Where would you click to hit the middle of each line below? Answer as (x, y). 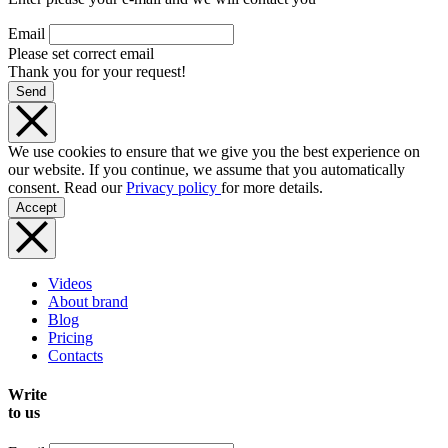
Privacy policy (173, 187)
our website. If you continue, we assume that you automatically (206, 169)
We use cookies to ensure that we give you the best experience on (214, 151)
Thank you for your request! (97, 71)
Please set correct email (81, 53)
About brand (88, 301)
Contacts (75, 355)
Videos (70, 283)
